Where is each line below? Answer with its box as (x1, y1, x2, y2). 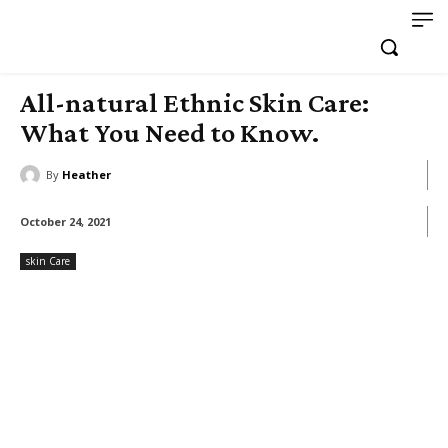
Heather (62, 167, 111, 182)
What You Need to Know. (20, 117, 319, 148)
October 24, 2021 (20, 214, 111, 230)
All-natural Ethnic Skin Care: (20, 87, 369, 118)
